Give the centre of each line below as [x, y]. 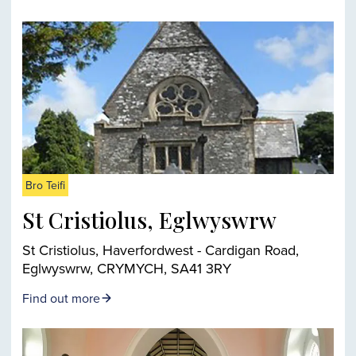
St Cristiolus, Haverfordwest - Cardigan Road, [161, 250]
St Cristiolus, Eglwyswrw [149, 220]
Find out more [61, 298]
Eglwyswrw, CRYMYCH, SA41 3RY [127, 268]
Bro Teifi [45, 185]
